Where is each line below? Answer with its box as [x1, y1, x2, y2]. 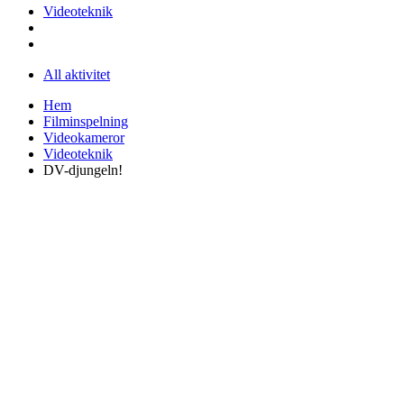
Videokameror [43, 129, 124, 145]
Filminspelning [43, 113, 128, 129]
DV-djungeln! [43, 161, 123, 178]
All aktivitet [43, 66, 110, 82]
